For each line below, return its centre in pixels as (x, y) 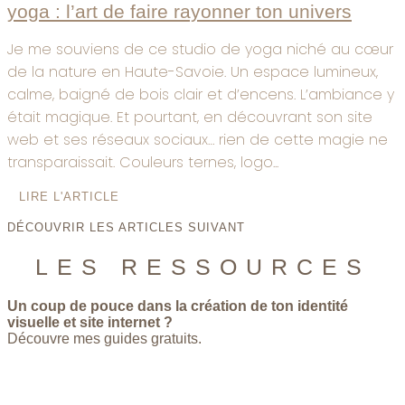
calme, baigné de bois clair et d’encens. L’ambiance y (201, 94)
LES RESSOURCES (202, 266)
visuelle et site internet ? (90, 323)
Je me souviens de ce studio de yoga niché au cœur (200, 49)
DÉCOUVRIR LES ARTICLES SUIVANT (126, 227)
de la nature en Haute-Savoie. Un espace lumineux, (193, 71)
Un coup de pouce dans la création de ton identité (178, 306)
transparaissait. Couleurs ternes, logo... (143, 162)
